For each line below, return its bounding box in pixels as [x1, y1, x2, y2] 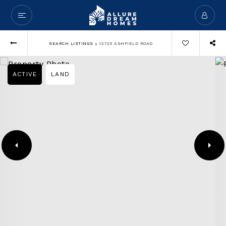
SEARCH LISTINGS [49, 40, 93, 46]
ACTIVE [13, 71, 37, 78]
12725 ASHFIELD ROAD [99, 40, 153, 46]
